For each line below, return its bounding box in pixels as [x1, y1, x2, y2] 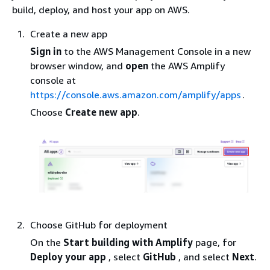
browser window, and [30, 60, 125, 72]
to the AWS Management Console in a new [61, 45, 251, 58]
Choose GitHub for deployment [30, 219, 168, 231]
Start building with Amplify [63, 236, 193, 249]
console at [30, 74, 76, 87]
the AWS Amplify [148, 60, 225, 72]
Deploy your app [30, 251, 106, 263]
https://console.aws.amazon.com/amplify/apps [30, 89, 241, 101]
